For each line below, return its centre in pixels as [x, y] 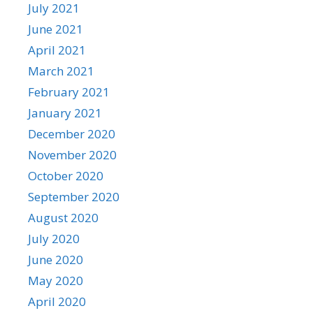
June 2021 [56, 29]
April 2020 [57, 301]
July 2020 [54, 238]
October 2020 [66, 175]
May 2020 [56, 280]
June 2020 [56, 259]
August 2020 [63, 217]
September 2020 [74, 196]
